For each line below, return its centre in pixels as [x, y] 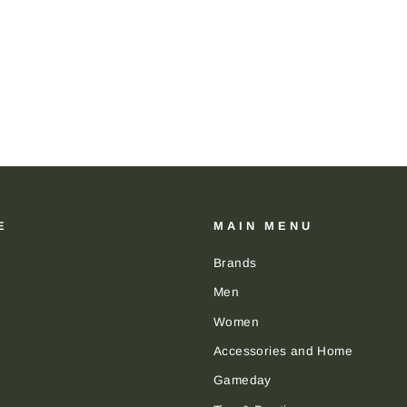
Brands [235, 263]
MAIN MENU [263, 225]
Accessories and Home [283, 351]
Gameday [243, 381]
